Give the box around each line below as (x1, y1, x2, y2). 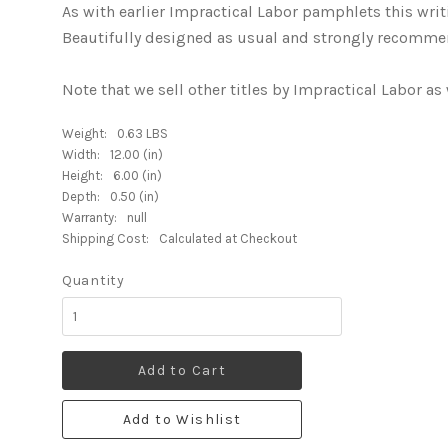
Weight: (62, 126, 107, 141)
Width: (62, 147, 100, 162)
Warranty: (62, 210, 117, 225)
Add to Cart (137, 362, 227, 379)
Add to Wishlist (122, 411, 242, 428)
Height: (62, 168, 103, 183)
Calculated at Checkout (159, 231, 297, 246)
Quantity (62, 272, 125, 289)
